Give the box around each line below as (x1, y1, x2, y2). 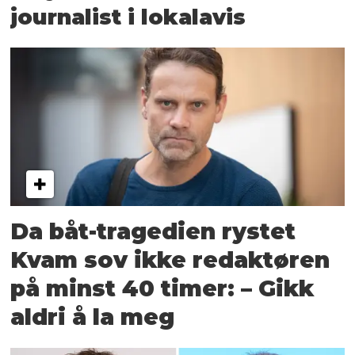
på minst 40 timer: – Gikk (10, 274, 315, 302)
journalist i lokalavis (10, 3, 246, 30)
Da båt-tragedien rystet (10, 217, 296, 245)
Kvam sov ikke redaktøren (10, 246, 330, 273)
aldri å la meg (10, 303, 175, 330)
